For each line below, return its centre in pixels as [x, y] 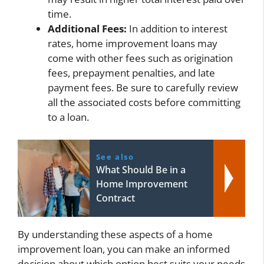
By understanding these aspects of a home [115, 234]
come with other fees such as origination [140, 58]
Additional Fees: [87, 29]
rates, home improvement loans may [133, 44]
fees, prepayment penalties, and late [131, 73]
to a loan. [68, 117]
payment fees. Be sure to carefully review [143, 88]
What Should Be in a [141, 169]
